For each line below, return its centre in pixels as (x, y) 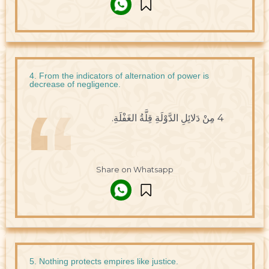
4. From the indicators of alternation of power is (119, 75)
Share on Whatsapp (134, 169)
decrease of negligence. (75, 84)
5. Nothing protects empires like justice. (104, 261)
